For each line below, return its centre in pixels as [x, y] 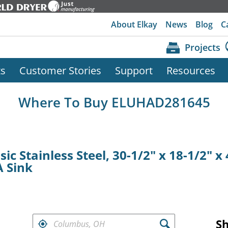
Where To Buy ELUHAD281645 [114, 103]
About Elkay [134, 24]
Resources [191, 70]
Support [134, 70]
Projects [203, 47]
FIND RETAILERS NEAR [66, 216]
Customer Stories [60, 70]
